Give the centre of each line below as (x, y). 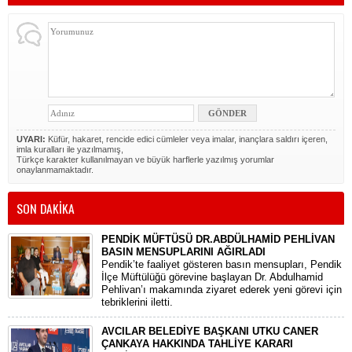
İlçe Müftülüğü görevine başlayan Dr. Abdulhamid (212, 277)
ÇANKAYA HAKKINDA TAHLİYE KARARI (197, 344)
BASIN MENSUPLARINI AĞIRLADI (183, 252)
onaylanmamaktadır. (55, 170)
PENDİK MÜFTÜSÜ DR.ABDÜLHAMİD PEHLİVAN (218, 239)
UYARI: (31, 139)
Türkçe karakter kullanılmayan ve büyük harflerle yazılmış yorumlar (145, 159)
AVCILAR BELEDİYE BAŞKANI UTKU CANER (210, 331)
